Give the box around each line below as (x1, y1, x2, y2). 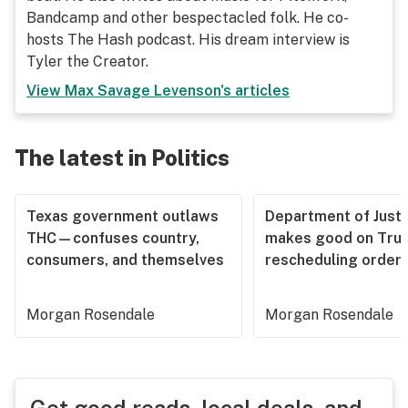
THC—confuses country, (26, 229, 199, 247)
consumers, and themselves (26, 251, 224, 269)
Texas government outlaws (26, 208, 219, 225)
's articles (220, 82, 290, 99)
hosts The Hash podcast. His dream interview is (26, 31, 350, 48)
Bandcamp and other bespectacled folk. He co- (26, 9, 349, 26)
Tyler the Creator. (26, 53, 148, 70)
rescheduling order (265, 251, 402, 269)
